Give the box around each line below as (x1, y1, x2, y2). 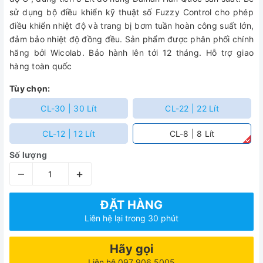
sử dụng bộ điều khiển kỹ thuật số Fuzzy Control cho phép (9, 7, 254, 17)
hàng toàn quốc (9, 61, 72, 71)
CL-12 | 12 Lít (42, 129, 95, 139)
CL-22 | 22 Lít (165, 103, 219, 113)
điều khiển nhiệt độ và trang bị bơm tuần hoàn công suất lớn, (9, 21, 254, 31)
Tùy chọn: (9, 83, 50, 93)
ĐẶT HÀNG (100, 198, 163, 212)
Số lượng (9, 150, 47, 160)
